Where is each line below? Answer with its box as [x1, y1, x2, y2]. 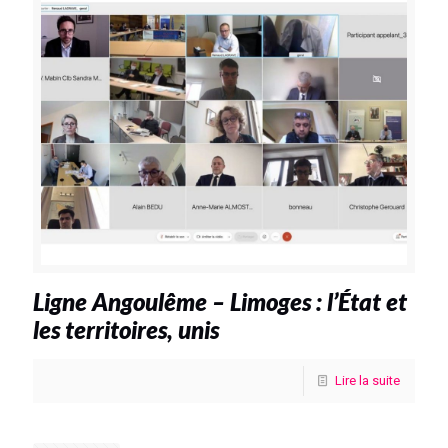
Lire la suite [335, 372, 400, 388]
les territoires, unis [33, 314, 219, 344]
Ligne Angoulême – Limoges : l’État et [33, 286, 407, 316]
